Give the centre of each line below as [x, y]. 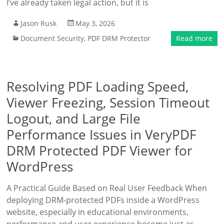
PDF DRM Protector [119, 38]
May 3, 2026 [95, 23]
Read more [194, 38]
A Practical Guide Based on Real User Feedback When [107, 188]
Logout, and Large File [74, 118]
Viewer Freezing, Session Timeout [108, 102]
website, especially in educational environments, [98, 212]
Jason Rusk [39, 23]
